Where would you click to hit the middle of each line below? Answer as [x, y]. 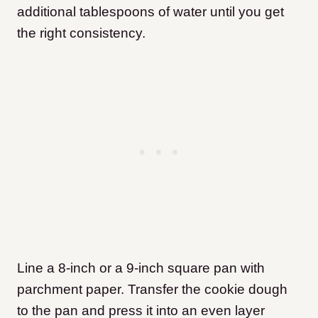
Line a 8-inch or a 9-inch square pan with [141, 268]
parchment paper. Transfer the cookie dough [152, 289]
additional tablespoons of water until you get [150, 11]
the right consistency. [81, 33]
